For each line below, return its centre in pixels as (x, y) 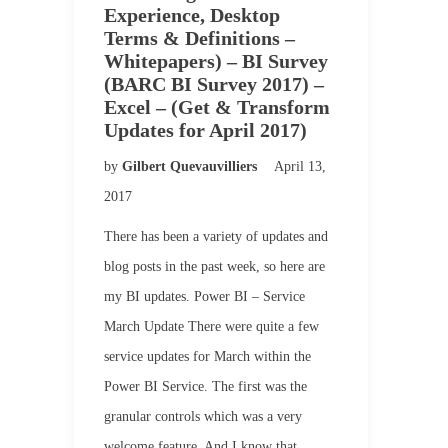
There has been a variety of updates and (216, 236)
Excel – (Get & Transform (217, 107)
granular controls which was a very (203, 416)
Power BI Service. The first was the (205, 386)
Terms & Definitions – (199, 38)
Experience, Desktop (192, 15)
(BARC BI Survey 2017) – (214, 84)
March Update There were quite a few (211, 326)
